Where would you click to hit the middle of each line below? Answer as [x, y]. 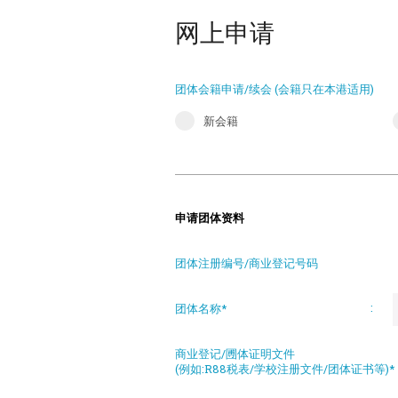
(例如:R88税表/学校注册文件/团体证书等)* [285, 369]
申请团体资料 [210, 218]
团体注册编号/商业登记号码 [247, 263]
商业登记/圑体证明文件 [235, 354]
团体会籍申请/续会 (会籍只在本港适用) [275, 89]
